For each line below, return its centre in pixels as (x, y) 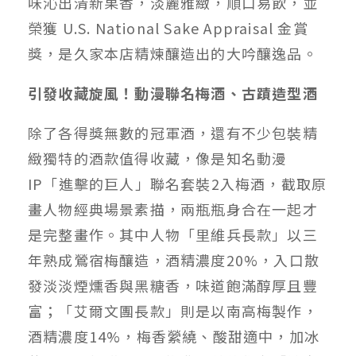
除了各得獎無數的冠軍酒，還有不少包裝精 (173, 133)
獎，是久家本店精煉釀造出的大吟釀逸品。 (173, 54)
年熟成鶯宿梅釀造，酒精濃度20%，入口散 (174, 260)
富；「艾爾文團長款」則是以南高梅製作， (173, 311)
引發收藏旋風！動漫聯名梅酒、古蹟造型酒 (173, 93)
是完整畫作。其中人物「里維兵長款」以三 (173, 235)
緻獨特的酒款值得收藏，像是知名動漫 (158, 159)
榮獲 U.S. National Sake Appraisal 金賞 (168, 28)
